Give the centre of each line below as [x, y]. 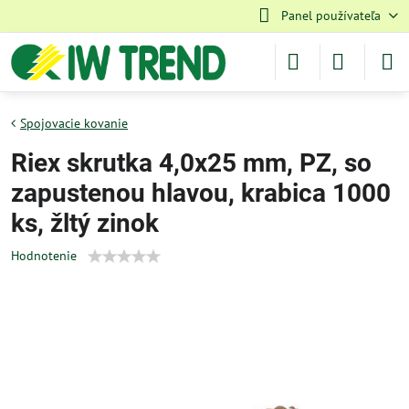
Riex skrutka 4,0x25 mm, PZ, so [191, 163]
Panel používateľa [330, 16]
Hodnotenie [44, 256]
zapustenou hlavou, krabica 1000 [201, 193]
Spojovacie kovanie [74, 123]
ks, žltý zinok [85, 223]
